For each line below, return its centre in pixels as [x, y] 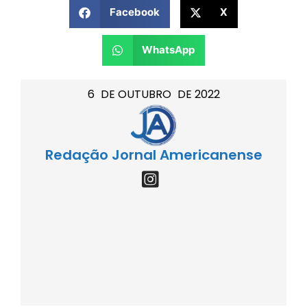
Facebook [134, 12]
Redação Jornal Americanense [153, 155]
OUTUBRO [144, 94]
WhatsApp [169, 50]
